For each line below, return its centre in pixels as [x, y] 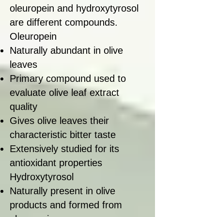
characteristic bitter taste [63, 135]
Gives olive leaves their [59, 121]
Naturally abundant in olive [66, 51]
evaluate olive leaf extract [64, 93]
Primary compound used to [68, 79]
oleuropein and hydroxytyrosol [74, 8]
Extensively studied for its [64, 149]
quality [23, 107]
